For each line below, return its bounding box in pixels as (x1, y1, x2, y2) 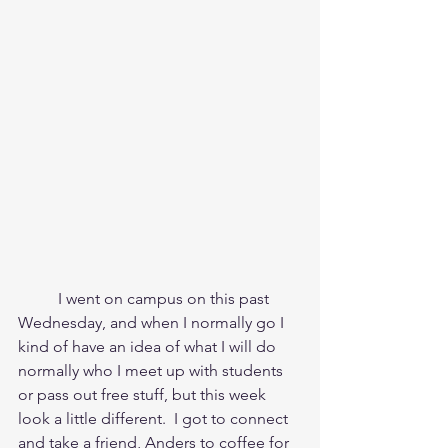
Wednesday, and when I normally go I (18, 312, 288, 332)
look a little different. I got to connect (18, 408, 292, 428)
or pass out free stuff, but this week (18, 384, 270, 404)
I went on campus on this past (18, 288, 58, 308)
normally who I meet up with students (18, 360, 287, 380)
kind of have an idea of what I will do (18, 336, 280, 356)
